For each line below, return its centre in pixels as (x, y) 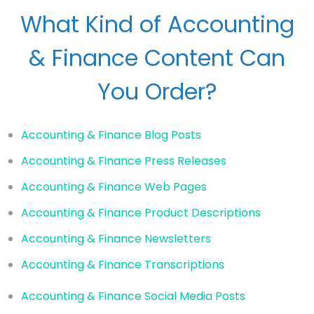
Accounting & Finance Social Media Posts (133, 296)
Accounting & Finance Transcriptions (123, 264)
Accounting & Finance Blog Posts (111, 135)
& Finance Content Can (157, 57)
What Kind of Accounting (157, 24)
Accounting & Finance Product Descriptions (141, 212)
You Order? (157, 91)
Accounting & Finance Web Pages (114, 186)
